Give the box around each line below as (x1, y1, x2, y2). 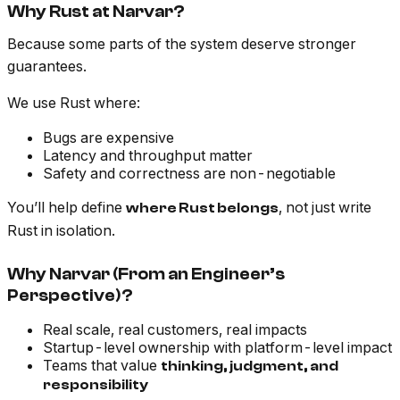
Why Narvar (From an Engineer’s (7, 264, 285, 285)
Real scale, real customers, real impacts (43, 321, 307, 339)
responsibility (43, 377, 148, 394)
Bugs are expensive (43, 129, 174, 147)
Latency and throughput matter (43, 146, 253, 165)
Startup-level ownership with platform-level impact (43, 338, 392, 357)
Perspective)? (7, 286, 133, 306)
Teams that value (43, 356, 161, 375)
